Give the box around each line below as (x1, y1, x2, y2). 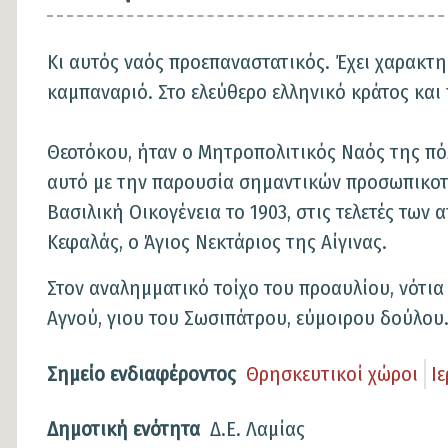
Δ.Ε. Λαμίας (210, 416, 305, 441)
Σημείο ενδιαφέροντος (47, 362, 236, 386)
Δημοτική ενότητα (47, 416, 200, 441)
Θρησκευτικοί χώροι (246, 362, 418, 386)
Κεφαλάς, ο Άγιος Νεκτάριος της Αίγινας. (47, 230, 387, 254)
